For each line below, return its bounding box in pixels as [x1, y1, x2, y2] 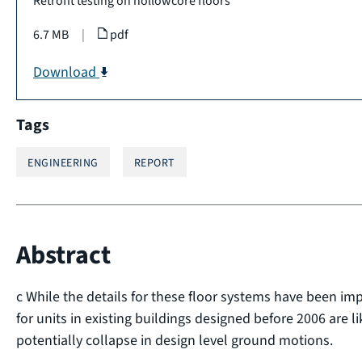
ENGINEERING [27, 155, 99, 170]
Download [33, 62, 99, 82]
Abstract [16, 238, 111, 271]
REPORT [133, 155, 175, 170]
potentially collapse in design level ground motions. [16, 330, 333, 350]
